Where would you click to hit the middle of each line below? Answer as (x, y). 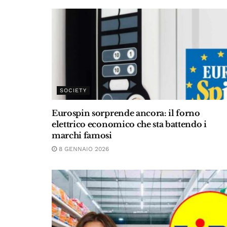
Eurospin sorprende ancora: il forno (126, 113)
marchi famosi (82, 135)
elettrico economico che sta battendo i (129, 124)
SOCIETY (73, 90)
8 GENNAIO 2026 (83, 149)
